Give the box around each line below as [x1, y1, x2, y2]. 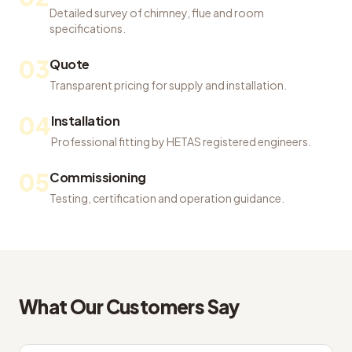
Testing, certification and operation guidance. [49, 191, 284, 205]
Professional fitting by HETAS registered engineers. [51, 134, 311, 148]
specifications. [49, 21, 126, 35]
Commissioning [49, 169, 146, 185]
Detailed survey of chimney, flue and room [49, 5, 264, 20]
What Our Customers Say [19, 295, 240, 318]
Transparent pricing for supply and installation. [49, 78, 287, 92]
